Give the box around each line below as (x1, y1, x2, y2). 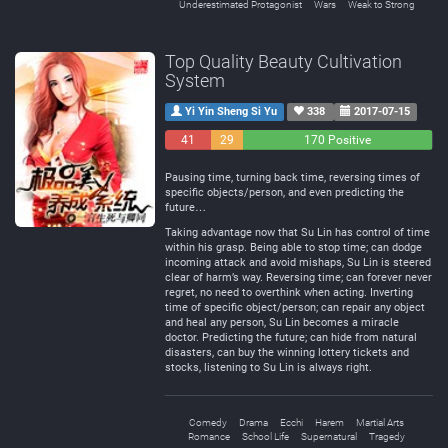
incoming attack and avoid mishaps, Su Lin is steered (165, 256, 431, 269)
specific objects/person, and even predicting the (165, 186, 404, 199)
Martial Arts (356, 417, 404, 428)
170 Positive (304, 133, 372, 147)
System (165, 70, 225, 91)
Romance (188, 431, 230, 442)
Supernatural (301, 431, 357, 442)
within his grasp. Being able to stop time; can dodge (165, 241, 422, 254)
